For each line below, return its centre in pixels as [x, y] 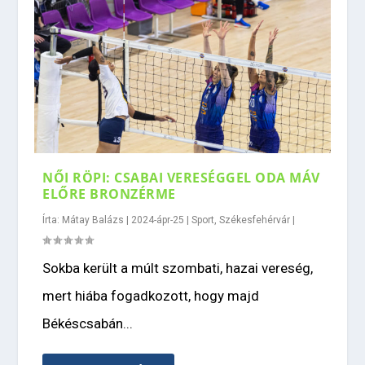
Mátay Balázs [93, 220]
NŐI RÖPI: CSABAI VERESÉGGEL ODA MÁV [181, 178]
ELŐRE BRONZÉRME [109, 194]
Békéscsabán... [88, 324]
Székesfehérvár [255, 220]
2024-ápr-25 [158, 220]
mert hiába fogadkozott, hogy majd [151, 296]
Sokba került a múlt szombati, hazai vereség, [178, 268]
